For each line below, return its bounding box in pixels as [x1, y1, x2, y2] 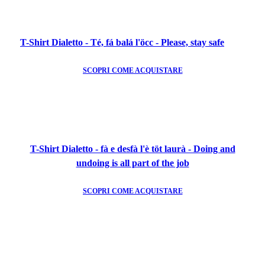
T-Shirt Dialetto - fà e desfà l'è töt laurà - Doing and [30, 143, 235, 154]
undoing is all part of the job [76, 157, 189, 168]
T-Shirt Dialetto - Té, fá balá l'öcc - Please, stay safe [20, 37, 224, 47]
